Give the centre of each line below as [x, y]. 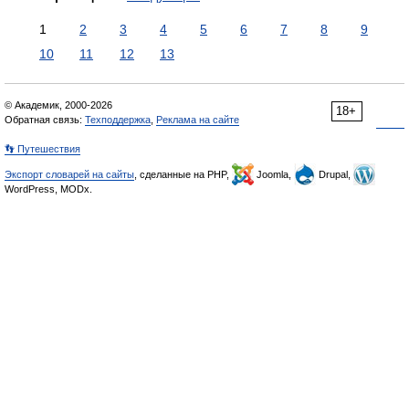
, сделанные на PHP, [183, 174]
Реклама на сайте [198, 120]
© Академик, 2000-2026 [58, 105]
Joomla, [274, 174]
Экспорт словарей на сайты [69, 174]
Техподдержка [118, 120]
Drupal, [335, 174]
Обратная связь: [45, 120]
